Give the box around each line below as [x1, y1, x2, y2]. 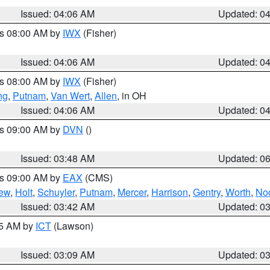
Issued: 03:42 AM [20, 199, 95, 213]
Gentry [193, 185, 221, 199]
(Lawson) [51, 219, 93, 233]
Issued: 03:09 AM [20, 248, 95, 262]
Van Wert [51, 89, 90, 102]
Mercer [118, 185, 146, 199]
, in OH [117, 89, 146, 102]
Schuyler [37, 185, 75, 199]
